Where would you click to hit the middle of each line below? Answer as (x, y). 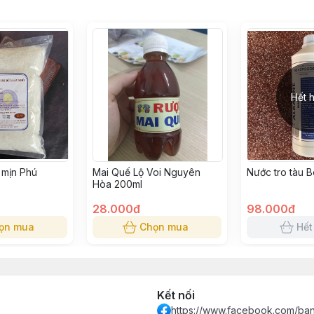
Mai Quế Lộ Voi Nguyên (146, 172)
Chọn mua (164, 227)
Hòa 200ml (117, 184)
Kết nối (176, 295)
